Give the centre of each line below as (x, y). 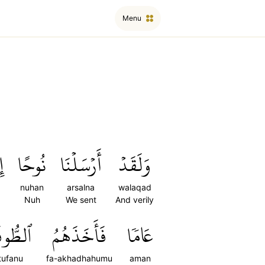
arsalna (81, 187)
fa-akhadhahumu (79, 258)
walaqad (135, 187)
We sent (81, 200)
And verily (135, 200)
